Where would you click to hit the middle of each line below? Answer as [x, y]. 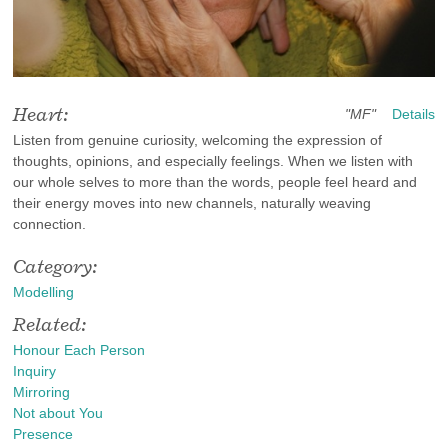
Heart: [44, 113]
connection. [50, 223]
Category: [58, 265]
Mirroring [42, 391]
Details [413, 113]
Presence [43, 433]
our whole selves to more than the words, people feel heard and [215, 181]
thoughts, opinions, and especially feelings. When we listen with [213, 160]
